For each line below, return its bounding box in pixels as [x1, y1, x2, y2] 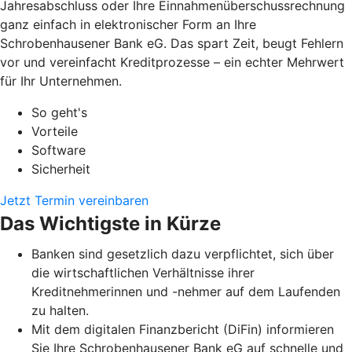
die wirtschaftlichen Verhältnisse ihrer [31, 264, 255, 280]
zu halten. [31, 302, 89, 318]
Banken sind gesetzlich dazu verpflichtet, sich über [31, 245, 334, 262]
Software [31, 141, 86, 158]
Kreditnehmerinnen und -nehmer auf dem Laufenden [31, 283, 340, 299]
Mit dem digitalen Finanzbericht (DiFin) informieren [31, 321, 334, 337]
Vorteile [31, 123, 78, 139]
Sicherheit [31, 160, 90, 177]
